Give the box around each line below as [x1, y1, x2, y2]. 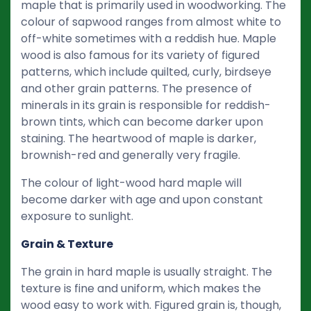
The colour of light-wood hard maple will [21, 174, 242, 191]
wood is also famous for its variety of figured [21, 47, 260, 63]
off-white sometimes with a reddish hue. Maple [21, 30, 276, 47]
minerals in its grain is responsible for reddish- [21, 96, 271, 113]
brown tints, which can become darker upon [21, 113, 263, 130]
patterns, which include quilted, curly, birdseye [21, 63, 271, 80]
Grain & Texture [21, 235, 113, 252]
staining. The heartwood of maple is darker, [21, 130, 256, 146]
